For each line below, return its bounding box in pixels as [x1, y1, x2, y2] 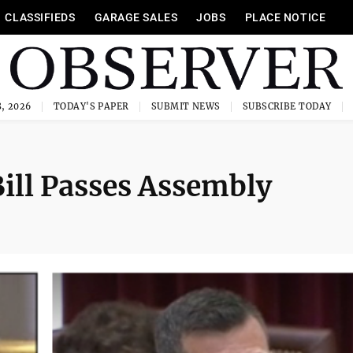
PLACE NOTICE [244, 11, 326, 24]
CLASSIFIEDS [5, 11, 76, 24]
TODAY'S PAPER [53, 101, 129, 112]
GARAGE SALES [94, 11, 178, 24]
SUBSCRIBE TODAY [242, 101, 332, 112]
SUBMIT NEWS [150, 101, 221, 112]
